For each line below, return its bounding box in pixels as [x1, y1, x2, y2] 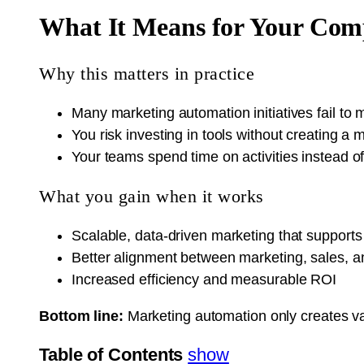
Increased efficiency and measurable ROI [71, 271, 337, 288]
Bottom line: [39, 308, 123, 325]
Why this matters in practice [39, 63, 254, 84]
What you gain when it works [39, 186, 264, 207]
